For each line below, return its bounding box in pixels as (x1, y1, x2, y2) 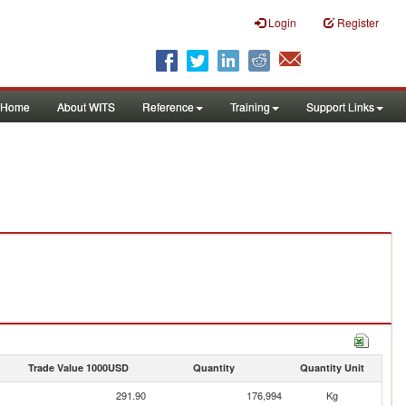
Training (230, 99, 270, 114)
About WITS (57, 99, 115, 114)
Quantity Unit (299, 361, 364, 374)
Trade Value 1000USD (27, 361, 129, 374)
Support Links (306, 99, 374, 114)
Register (337, 14, 379, 30)
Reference (142, 99, 194, 114)
